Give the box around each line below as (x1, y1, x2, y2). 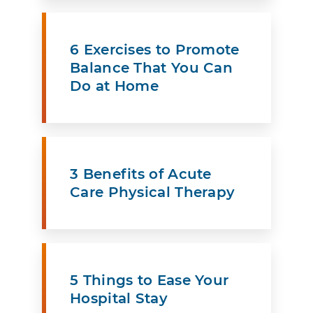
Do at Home (70, 78, 159, 95)
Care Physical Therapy (70, 184, 235, 201)
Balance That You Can (70, 59, 233, 77)
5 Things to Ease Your (70, 272, 229, 289)
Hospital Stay (70, 290, 168, 307)
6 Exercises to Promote (70, 41, 240, 59)
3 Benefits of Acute (70, 166, 212, 183)
